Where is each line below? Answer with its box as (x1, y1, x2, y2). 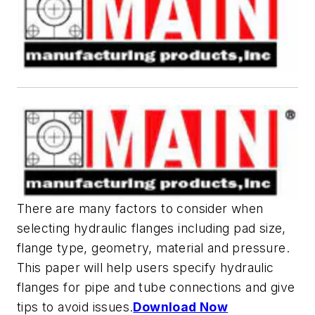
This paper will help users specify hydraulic (17, 259, 274, 275)
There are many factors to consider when (17, 200, 264, 216)
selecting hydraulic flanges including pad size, (17, 220, 286, 236)
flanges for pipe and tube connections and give (17, 279, 295, 295)
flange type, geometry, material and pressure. (17, 240, 290, 255)
